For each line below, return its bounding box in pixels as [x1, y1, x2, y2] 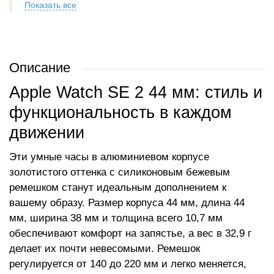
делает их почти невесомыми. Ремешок [9, 243, 200, 254]
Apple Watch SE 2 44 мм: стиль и [9, 83, 262, 102]
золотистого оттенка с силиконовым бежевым [9, 166, 230, 178]
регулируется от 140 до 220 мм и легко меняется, [9, 258, 246, 270]
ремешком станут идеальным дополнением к [9, 182, 226, 193]
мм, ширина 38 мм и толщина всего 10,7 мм [9, 212, 223, 224]
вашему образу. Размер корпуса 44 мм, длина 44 [9, 197, 245, 209]
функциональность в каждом [9, 103, 232, 122]
